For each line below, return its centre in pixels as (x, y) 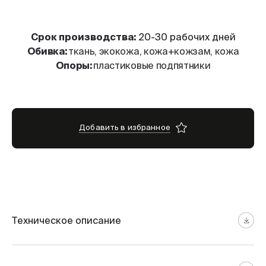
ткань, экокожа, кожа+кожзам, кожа (154, 51)
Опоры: (75, 65)
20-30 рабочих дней (186, 37)
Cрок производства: (83, 37)
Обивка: (47, 51)
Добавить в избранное (125, 127)
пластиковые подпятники (152, 65)
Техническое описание (66, 220)
